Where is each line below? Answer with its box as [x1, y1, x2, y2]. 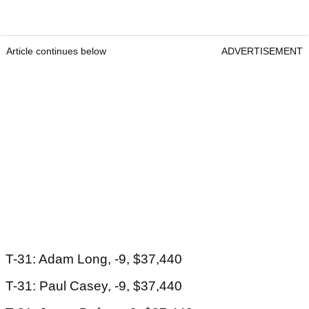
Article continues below [6, 46, 106, 57]
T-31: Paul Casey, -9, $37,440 [6, 279, 182, 294]
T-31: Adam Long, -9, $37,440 [6, 252, 182, 267]
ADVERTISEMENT [221, 46, 303, 57]
